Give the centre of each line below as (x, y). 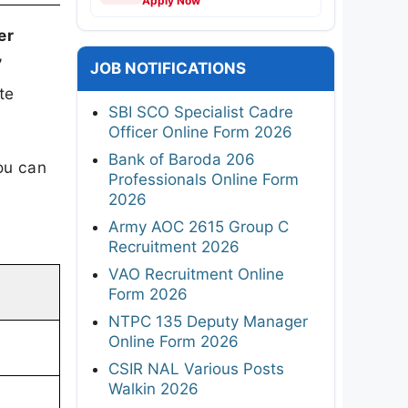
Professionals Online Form (204, 179)
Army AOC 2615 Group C (199, 226)
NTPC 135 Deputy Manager (208, 321)
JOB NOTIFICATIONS (168, 68)
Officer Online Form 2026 (200, 132)
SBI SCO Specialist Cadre (201, 112)
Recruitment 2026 (174, 246)
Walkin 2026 (153, 388)
